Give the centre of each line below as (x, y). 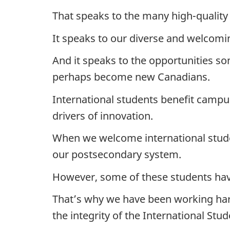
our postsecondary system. (117, 155)
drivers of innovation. (103, 116)
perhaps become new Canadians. (131, 77)
